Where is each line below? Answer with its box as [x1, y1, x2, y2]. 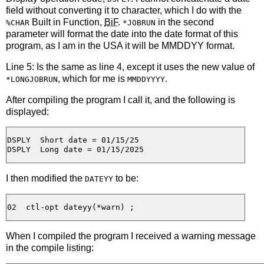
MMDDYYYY [127, 74, 165, 84]
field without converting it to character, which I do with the [6, 5, 242, 15]
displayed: [6, 106, 49, 117]
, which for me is [58, 73, 127, 84]
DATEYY [85, 174, 113, 184]
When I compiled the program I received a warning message [6, 230, 256, 241]
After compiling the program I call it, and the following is [6, 94, 235, 105]
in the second [156, 16, 214, 27]
